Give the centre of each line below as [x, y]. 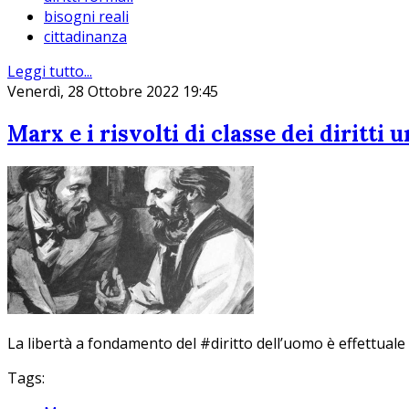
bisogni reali [86, 17]
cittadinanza [85, 37]
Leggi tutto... [50, 72]
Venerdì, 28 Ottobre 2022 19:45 [113, 92]
